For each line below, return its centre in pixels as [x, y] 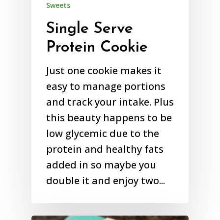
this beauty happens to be [109, 118]
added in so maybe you [101, 165]
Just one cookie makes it [104, 71]
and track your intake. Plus [110, 102]
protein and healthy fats [105, 149]
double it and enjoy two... [106, 181]
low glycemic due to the [103, 134]
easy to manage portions [106, 86]
